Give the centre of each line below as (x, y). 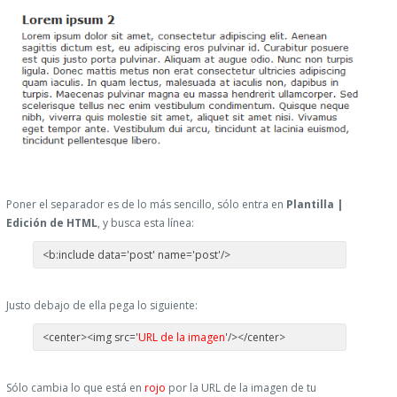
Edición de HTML (52, 222)
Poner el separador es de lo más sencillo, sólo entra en (146, 204)
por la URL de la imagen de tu (241, 387)
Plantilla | (315, 204)
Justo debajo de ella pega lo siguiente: (102, 305)
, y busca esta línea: (146, 222)
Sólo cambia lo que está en (75, 387)
